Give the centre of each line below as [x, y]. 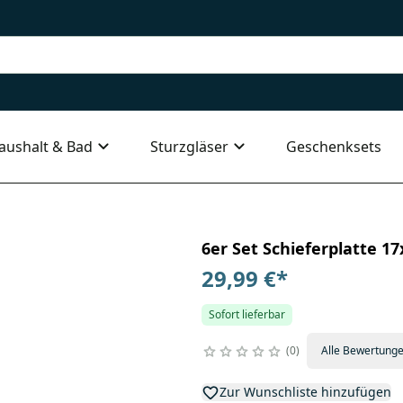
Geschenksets [334, 146]
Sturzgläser [189, 146]
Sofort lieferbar [246, 314]
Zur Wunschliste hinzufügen [305, 391]
